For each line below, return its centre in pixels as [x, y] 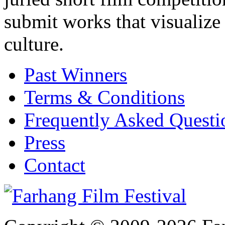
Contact [55, 165]
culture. [34, 44]
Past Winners [76, 75]
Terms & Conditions [104, 97]
